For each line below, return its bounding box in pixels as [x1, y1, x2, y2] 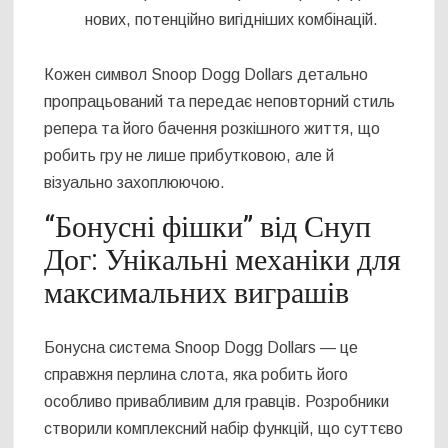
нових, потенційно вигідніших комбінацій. [85, 11, 379, 29]
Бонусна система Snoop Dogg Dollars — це [44, 338, 359, 356]
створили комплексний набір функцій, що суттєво [44, 419, 404, 437]
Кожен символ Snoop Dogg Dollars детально [44, 66, 369, 84]
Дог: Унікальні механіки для [44, 239, 402, 284]
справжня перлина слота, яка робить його [44, 365, 349, 383]
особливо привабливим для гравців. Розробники [44, 392, 390, 410]
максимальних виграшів [44, 272, 350, 317]
